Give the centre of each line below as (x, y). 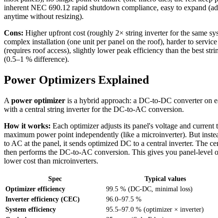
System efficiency (31, 209)
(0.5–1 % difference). (36, 59)
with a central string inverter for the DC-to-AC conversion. (94, 109)
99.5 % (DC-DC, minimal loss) (149, 189)
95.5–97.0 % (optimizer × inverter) (155, 209)
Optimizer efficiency (35, 189)
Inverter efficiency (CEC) (43, 199)
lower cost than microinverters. (51, 161)
